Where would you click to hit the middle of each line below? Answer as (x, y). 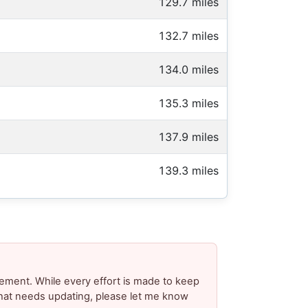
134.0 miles (188, 70)
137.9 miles (188, 137)
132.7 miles (188, 36)
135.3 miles (188, 103)
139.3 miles (188, 171)
